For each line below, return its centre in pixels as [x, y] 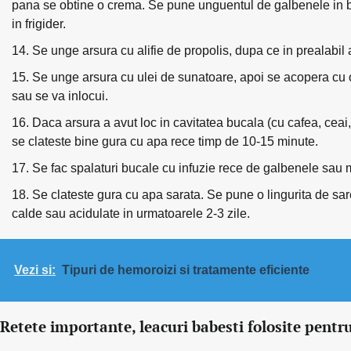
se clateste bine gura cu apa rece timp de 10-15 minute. [165, 141]
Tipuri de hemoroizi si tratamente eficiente [186, 270]
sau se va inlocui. [60, 96]
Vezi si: [35, 270]
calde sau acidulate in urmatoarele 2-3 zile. [131, 213]
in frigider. [39, 24]
